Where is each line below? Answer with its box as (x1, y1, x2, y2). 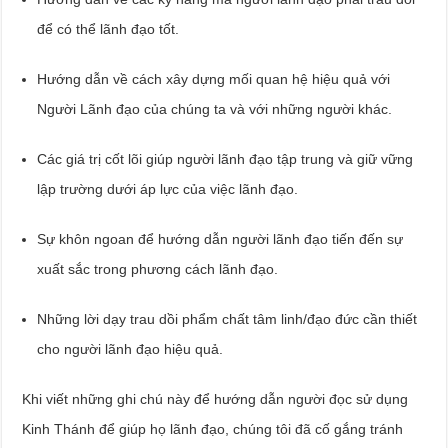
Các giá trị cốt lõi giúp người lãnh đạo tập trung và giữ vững (37, 150, 414, 167)
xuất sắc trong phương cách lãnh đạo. (37, 260, 279, 277)
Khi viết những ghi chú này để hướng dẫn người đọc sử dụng (22, 390, 409, 407)
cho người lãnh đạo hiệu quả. (37, 340, 224, 357)
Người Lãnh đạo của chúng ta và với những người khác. (37, 100, 393, 117)
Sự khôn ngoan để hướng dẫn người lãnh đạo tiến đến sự (37, 230, 404, 247)
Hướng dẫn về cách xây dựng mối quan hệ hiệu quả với (37, 70, 391, 87)
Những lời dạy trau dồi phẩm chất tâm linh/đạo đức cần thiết (37, 310, 418, 327)
